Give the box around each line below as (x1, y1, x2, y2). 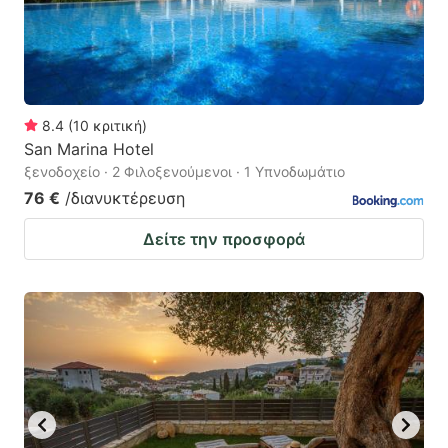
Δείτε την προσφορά (143, 228, 305, 249)
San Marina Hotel (24, 138, 154, 159)
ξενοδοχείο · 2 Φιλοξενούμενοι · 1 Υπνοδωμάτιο (24, 162, 345, 180)
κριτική (93, 116, 142, 134)
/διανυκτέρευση (65, 187, 185, 208)
